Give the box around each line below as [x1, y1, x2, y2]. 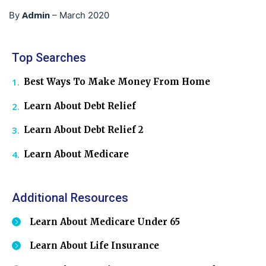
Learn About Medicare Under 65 [30, 216, 180, 227]
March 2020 [59, 9, 109, 21]
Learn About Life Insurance [30, 240, 159, 252]
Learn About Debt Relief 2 [24, 124, 143, 136]
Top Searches [12, 50, 86, 65]
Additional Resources [12, 190, 128, 205]
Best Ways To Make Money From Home [24, 76, 210, 87]
